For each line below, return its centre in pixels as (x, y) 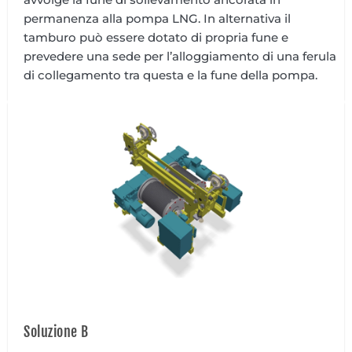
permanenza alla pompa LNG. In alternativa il (157, 18)
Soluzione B (56, 331)
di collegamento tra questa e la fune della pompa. (170, 75)
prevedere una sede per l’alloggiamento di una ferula (180, 56)
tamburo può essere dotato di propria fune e (156, 37)
